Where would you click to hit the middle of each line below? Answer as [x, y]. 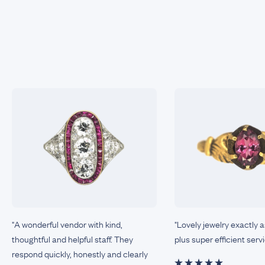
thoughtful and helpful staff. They [72, 238]
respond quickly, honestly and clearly [80, 253]
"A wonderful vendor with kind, [67, 223]
